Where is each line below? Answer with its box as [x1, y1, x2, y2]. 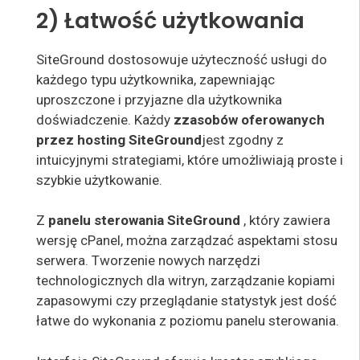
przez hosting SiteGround [36, 131, 202, 148]
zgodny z [225, 131, 284, 148]
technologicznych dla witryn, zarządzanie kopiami [36, 272, 335, 289]
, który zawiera [243, 212, 330, 229]
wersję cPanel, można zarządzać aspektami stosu [36, 232, 337, 249]
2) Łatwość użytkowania [36, 4, 305, 36]
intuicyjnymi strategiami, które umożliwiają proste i [36, 151, 343, 168]
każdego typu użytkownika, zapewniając [36, 71, 275, 88]
